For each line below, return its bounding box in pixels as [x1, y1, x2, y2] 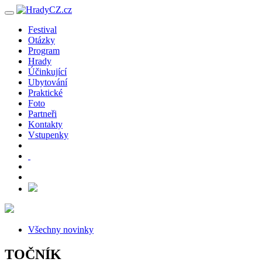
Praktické [28, 88, 63, 98]
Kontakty [28, 119, 63, 129]
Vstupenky [28, 130, 68, 140]
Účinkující [28, 67, 67, 77]
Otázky [28, 35, 55, 45]
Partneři [28, 109, 57, 119]
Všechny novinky [28, 225, 94, 235]
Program [28, 46, 60, 56]
